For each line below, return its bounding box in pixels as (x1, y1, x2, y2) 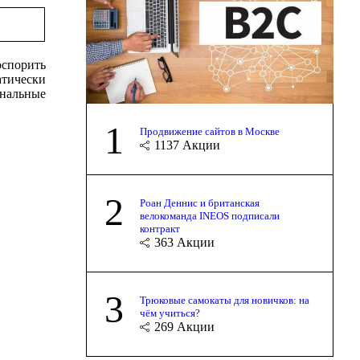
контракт (139, 222, 180, 235)
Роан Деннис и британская (139, 196, 260, 209)
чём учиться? (139, 306, 200, 319)
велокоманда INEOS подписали (139, 209, 280, 222)
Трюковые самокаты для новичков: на (139, 293, 309, 306)
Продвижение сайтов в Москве (139, 125, 280, 137)
